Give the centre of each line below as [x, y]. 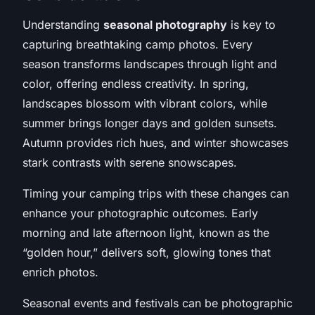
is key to [251, 24]
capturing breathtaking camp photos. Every [137, 44]
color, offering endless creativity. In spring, [136, 83]
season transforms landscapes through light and [150, 64]
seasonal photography [165, 24]
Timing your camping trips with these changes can [156, 193]
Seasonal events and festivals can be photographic [157, 303]
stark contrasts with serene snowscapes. [130, 162]
